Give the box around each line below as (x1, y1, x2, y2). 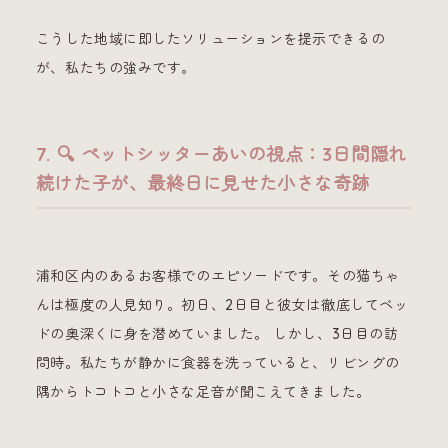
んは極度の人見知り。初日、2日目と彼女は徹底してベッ (35, 295, 409, 314)
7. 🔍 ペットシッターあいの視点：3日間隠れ (35, 142, 407, 166)
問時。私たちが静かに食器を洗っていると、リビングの (35, 353, 400, 372)
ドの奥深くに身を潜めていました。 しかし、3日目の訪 (35, 324, 399, 343)
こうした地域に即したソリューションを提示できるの (35, 29, 386, 48)
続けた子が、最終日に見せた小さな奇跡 (35, 171, 370, 195)
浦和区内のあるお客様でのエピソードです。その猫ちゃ (35, 266, 400, 285)
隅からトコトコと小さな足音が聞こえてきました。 (35, 382, 371, 401)
